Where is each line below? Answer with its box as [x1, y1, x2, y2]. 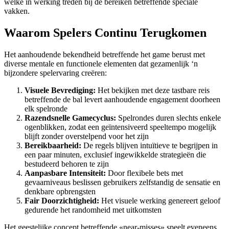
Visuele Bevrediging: [25, 85, 96, 95]
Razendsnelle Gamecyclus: [25, 113, 116, 122]
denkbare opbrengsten [25, 187, 96, 196]
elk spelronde [25, 104, 67, 113]
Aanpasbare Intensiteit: [25, 168, 106, 177]
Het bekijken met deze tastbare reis [96, 85, 210, 95]
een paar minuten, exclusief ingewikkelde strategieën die [25, 150, 206, 159]
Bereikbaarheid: [25, 141, 81, 150]
